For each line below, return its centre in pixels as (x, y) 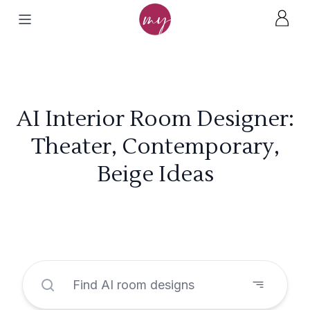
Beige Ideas (155, 174)
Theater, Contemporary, (155, 146)
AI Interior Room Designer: (155, 119)
